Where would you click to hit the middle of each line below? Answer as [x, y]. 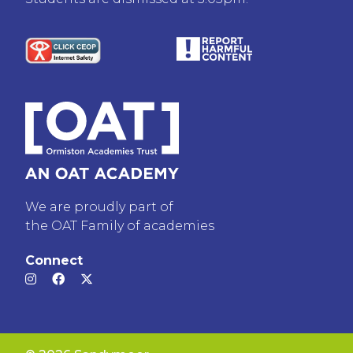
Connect [54, 260]
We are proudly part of [99, 206]
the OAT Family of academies [120, 225]
